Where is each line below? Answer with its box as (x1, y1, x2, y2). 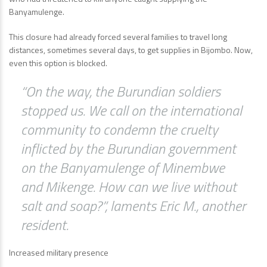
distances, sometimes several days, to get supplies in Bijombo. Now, (9, 44, 253, 57)
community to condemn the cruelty (21, 119, 218, 141)
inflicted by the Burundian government (21, 138, 236, 160)
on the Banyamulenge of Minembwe (21, 157, 225, 179)
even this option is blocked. (9, 57, 107, 70)
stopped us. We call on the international (21, 100, 242, 122)
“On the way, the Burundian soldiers (21, 80, 221, 103)
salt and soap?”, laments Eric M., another (21, 195, 246, 217)
